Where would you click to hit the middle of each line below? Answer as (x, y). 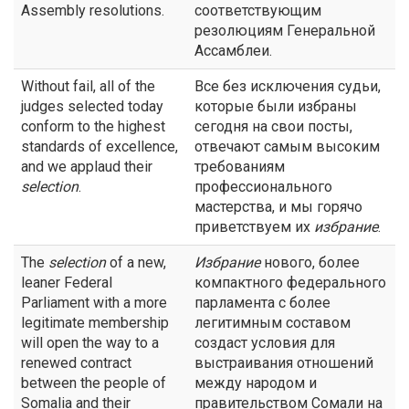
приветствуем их (254, 227)
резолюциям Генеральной (285, 31)
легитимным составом (273, 323)
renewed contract (76, 363)
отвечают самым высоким (287, 147)
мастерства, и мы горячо (278, 207)
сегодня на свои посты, (273, 126)
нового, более (310, 262)
